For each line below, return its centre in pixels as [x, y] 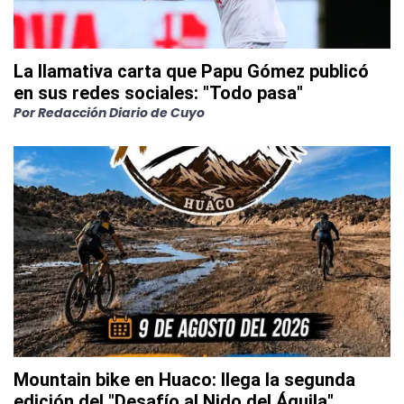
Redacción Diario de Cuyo [121, 113]
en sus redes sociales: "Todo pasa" [158, 93]
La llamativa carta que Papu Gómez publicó [191, 72]
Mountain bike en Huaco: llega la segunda [184, 380]
